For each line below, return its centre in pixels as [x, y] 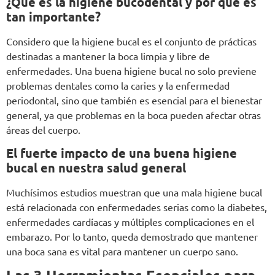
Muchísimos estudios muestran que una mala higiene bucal [134, 192]
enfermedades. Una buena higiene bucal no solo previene [131, 70]
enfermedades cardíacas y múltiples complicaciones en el [130, 221]
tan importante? [53, 16]
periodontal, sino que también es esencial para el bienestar [134, 100]
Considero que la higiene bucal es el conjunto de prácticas [131, 41]
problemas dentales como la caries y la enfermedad [118, 85]
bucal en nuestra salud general [96, 167]
